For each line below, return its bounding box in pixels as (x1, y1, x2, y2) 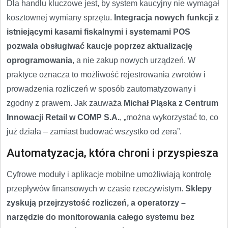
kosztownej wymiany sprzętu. (7, 13, 114, 22)
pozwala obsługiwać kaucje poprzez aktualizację (7, 41, 192, 50)
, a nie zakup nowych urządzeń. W (72, 55, 195, 65)
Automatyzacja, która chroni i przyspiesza (7, 146, 218, 159)
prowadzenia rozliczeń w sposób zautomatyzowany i (7, 84, 196, 93)
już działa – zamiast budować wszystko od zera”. (7, 127, 182, 136)
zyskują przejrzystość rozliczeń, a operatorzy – (7, 198, 186, 207)
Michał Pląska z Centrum (124, 98, 218, 107)
